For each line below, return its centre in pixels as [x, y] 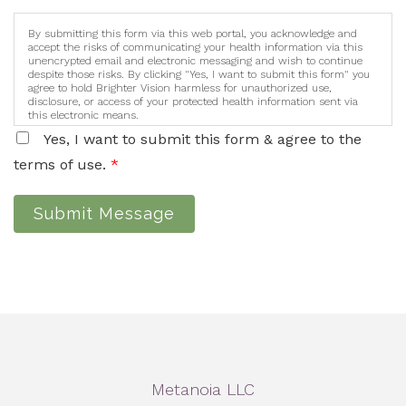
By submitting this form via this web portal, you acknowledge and [193, 34]
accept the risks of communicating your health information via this [195, 48]
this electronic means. [83, 116]
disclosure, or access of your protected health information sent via [193, 102]
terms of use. [62, 165]
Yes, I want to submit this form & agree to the [203, 140]
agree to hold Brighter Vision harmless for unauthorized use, [180, 88]
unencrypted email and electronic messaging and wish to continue [195, 61]
